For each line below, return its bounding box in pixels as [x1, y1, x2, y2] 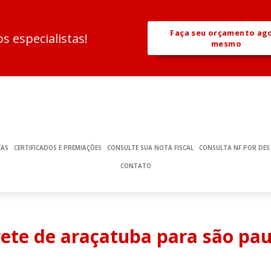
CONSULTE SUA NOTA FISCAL [106, 143, 194, 152]
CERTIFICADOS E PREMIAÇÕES [13, 143, 102, 152]
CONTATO [120, 162, 151, 171]
